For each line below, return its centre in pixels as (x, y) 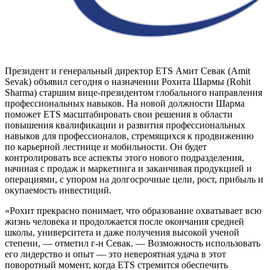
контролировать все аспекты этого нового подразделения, (124, 158)
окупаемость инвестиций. (58, 190)
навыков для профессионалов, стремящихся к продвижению (129, 136)
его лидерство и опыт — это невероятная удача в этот (115, 254)
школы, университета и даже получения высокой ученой (122, 233)
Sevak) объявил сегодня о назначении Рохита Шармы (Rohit (128, 82)
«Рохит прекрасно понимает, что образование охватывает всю (133, 211)
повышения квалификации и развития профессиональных (125, 125)
